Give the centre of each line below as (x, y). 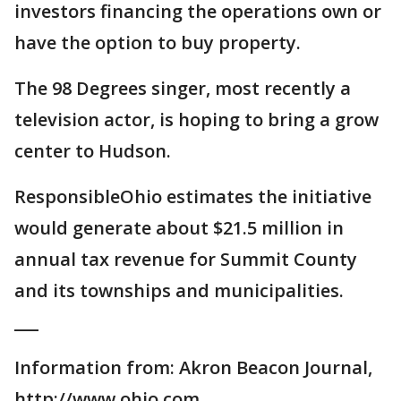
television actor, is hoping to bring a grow (196, 119)
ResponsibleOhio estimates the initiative (193, 196)
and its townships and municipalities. (179, 290)
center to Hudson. (93, 151)
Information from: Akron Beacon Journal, (193, 367)
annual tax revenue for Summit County (186, 259)
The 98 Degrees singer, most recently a (183, 88)
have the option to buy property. (158, 43)
